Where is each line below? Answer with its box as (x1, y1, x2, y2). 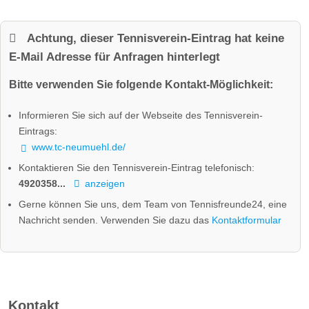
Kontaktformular (212, 215, 282, 226)
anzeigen (85, 178, 126, 190)
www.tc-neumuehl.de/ (32, 141, 126, 153)
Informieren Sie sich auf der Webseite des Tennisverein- (19, 110, 263, 121)
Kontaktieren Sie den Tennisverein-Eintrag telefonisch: (19, 162, 255, 174)
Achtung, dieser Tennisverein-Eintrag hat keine (24, 30, 285, 45)
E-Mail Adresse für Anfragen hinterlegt (9, 49, 220, 63)
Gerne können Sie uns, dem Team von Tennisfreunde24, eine (19, 199, 288, 210)
